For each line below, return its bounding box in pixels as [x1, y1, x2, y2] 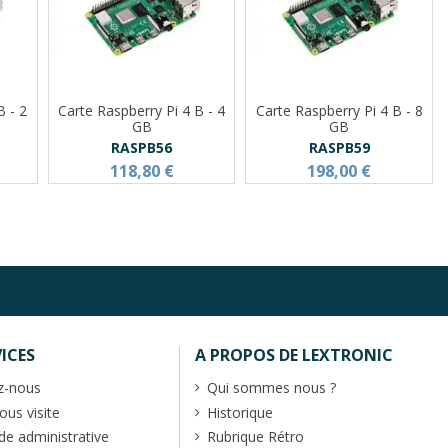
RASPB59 [308, 137, 370, 157]
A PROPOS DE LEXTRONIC [195, 344, 394, 367]
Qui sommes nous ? [207, 377, 337, 397]
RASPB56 [111, 137, 173, 157]
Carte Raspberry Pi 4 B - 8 [255, 100, 423, 120]
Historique [207, 402, 274, 422]
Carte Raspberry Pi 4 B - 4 [58, 100, 226, 120]
